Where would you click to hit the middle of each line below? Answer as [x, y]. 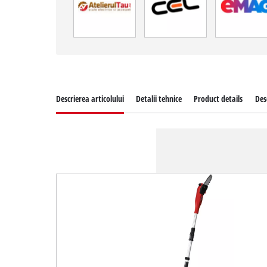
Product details [218, 98]
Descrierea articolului [90, 98]
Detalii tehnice [159, 98]
